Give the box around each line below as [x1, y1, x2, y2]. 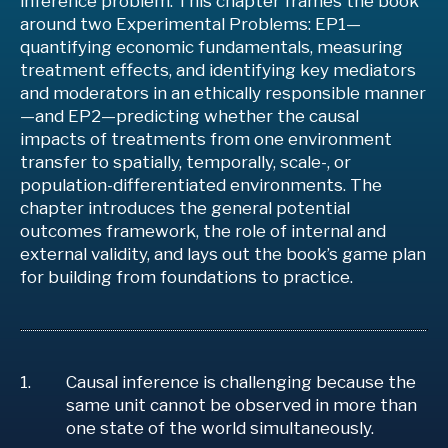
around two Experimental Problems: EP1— [20, 14, 361, 34]
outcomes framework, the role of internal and [20, 221, 386, 241]
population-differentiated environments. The [20, 175, 382, 195]
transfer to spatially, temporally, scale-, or [20, 152, 351, 172]
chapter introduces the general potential [20, 198, 350, 218]
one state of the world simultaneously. [66, 418, 374, 438]
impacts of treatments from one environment [20, 129, 392, 149]
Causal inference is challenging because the [66, 372, 416, 392]
